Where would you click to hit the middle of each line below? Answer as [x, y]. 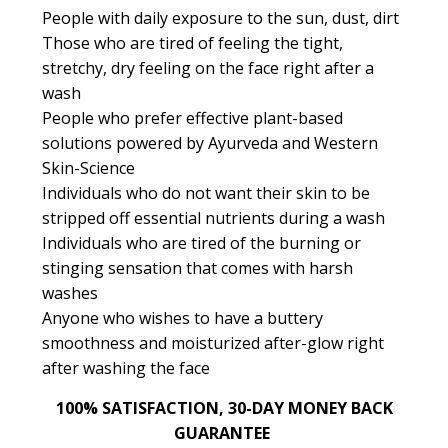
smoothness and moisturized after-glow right [212, 343]
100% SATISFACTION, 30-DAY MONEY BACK [224, 408]
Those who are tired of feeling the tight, [192, 43]
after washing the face [125, 368]
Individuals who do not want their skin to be [205, 193]
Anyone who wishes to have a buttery [182, 318]
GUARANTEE [224, 433]
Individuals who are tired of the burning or [201, 243]
